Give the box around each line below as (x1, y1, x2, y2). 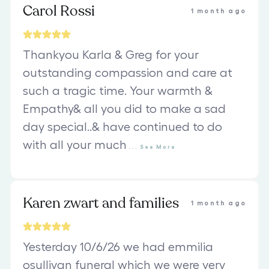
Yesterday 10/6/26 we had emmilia (23, 241, 213, 254)
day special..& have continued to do (23, 121, 222, 134)
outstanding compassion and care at (23, 67, 232, 80)
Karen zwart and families (23, 193, 179, 214)
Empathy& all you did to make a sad (23, 103, 226, 116)
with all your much (23, 139, 127, 152)
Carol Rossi (23, 1, 95, 22)
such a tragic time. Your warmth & (23, 85, 213, 98)
